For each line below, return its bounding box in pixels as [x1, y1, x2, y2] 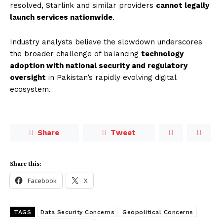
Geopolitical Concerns [122, 209, 193, 216]
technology [141, 49, 184, 59]
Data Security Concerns [40, 209, 114, 216]
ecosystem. [10, 85, 51, 94]
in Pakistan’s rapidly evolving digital [46, 73, 176, 82]
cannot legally [156, 1, 209, 10]
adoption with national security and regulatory [10, 61, 187, 71]
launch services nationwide [10, 13, 112, 22]
